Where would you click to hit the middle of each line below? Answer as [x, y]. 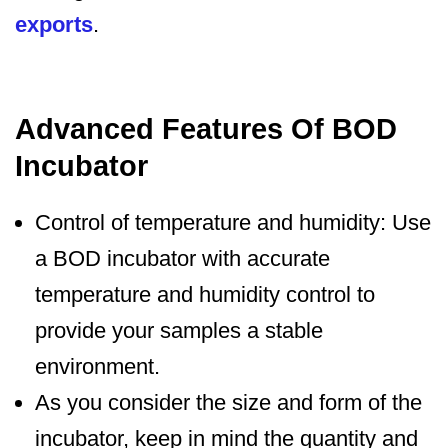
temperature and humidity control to [205, 295]
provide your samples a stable [179, 331]
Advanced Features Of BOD [206, 129]
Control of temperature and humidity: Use [233, 223]
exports [54, 25]
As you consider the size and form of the [228, 403]
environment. [97, 367]
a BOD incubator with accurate [182, 259]
